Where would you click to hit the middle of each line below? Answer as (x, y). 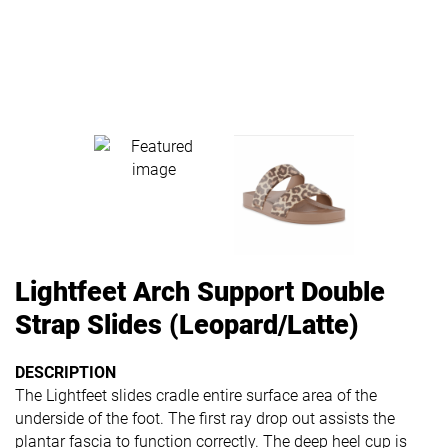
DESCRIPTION (65, 372)
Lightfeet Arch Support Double (200, 291)
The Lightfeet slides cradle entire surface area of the (196, 395)
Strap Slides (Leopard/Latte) (187, 324)
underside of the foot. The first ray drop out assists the (205, 418)
